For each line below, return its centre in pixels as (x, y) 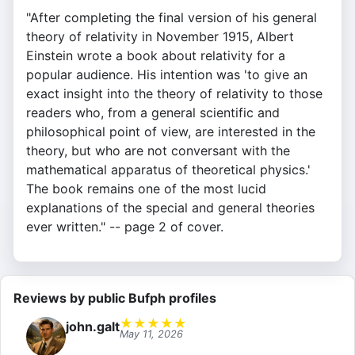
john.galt (93, 327)
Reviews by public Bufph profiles (115, 298)
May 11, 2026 (151, 334)
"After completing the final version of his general (172, 18)
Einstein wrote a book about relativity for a (156, 56)
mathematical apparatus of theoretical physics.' (168, 170)
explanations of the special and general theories (170, 208)
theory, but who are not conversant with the (158, 151)
